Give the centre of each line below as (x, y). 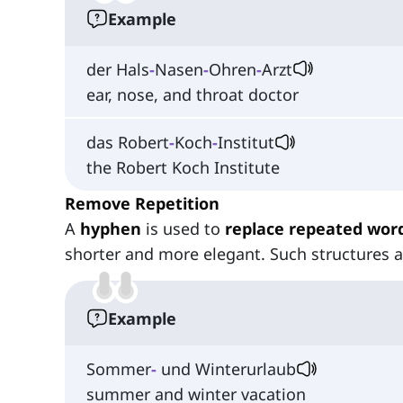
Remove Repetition (142, 204)
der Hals (118, 69)
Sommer (119, 369)
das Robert (128, 143)
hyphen (111, 229)
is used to (183, 229)
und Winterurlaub (226, 369)
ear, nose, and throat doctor (193, 94)
